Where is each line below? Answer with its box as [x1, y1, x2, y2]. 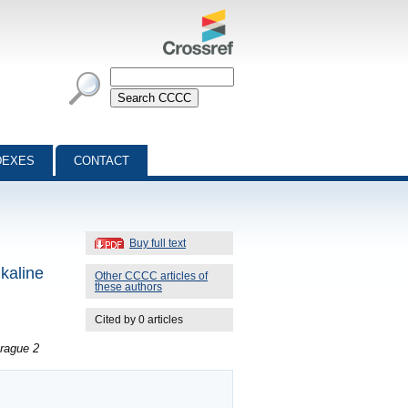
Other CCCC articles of [95, 270, 208, 281]
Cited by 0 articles [95, 313, 183, 325]
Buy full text [129, 237, 186, 249]
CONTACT [74, 154, 129, 168]
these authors [95, 280, 162, 292]
